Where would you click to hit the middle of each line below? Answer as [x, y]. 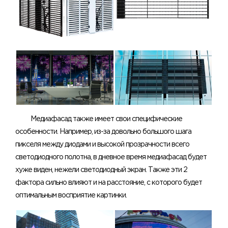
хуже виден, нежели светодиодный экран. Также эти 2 [101, 170]
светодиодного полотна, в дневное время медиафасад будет [111, 157]
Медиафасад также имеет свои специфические [106, 119]
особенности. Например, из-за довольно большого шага [103, 132]
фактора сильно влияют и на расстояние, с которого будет [109, 182]
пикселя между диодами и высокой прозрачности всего [102, 144]
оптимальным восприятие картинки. [71, 195]
